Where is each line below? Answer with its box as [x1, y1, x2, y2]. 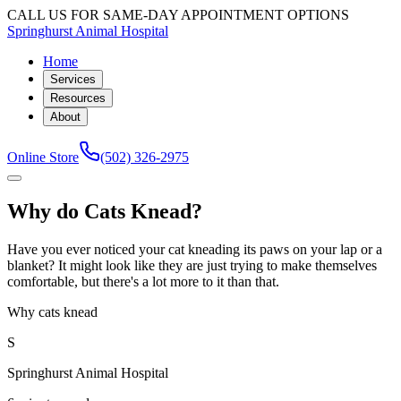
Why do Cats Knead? [7, 199, 202, 223]
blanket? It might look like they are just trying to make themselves [7, 257, 377, 273]
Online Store [7, 149, 79, 165]
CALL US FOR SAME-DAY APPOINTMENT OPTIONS [7, 7, 349, 22]
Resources [50, 91, 106, 105]
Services [50, 73, 96, 86]
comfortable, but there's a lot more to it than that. [7, 273, 279, 289]
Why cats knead [7, 303, 98, 320]
